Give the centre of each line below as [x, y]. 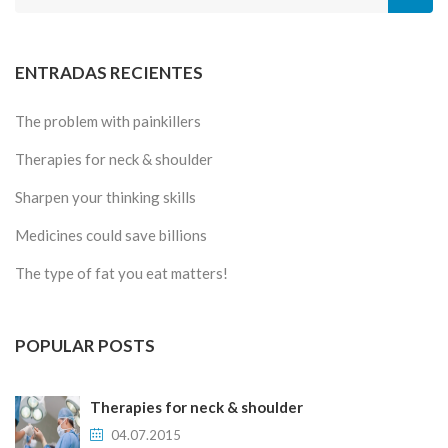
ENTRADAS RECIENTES [109, 72]
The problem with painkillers [108, 121]
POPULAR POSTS [85, 345]
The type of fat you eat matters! [121, 273]
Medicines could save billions [111, 235]
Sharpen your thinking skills [105, 197]
